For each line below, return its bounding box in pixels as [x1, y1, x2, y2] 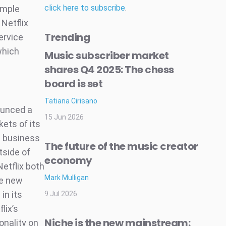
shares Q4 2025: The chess [44, 63, 174, 77]
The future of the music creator [44, 139, 198, 153]
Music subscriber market [44, 48, 169, 63]
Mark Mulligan [44, 174, 89, 182]
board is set [44, 77, 102, 91]
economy [44, 153, 92, 167]
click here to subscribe [44, 3, 125, 13]
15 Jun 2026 [44, 113, 84, 121]
